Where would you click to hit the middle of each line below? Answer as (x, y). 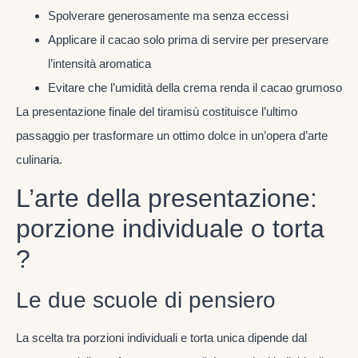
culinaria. (39, 159)
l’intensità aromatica (99, 63)
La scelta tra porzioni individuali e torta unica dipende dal (161, 337)
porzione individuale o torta (170, 228)
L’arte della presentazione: (167, 198)
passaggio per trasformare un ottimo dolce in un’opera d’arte (172, 135)
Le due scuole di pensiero (146, 300)
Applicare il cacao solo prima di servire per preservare (188, 39)
